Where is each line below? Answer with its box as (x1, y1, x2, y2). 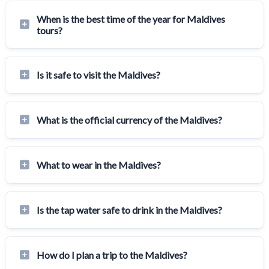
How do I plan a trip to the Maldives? (37, 249, 187, 261)
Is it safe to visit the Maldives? (37, 68, 160, 80)
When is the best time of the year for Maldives (37, 13, 225, 25)
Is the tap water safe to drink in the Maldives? (37, 204, 222, 216)
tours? (37, 24, 62, 36)
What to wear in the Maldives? (37, 159, 161, 171)
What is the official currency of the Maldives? (37, 113, 222, 125)
